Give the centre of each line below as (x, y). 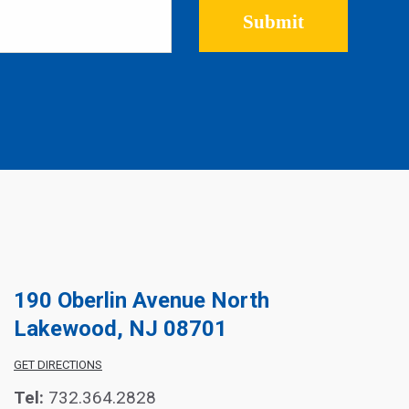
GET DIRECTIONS (58, 365)
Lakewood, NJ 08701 (121, 329)
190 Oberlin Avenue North (142, 300)
